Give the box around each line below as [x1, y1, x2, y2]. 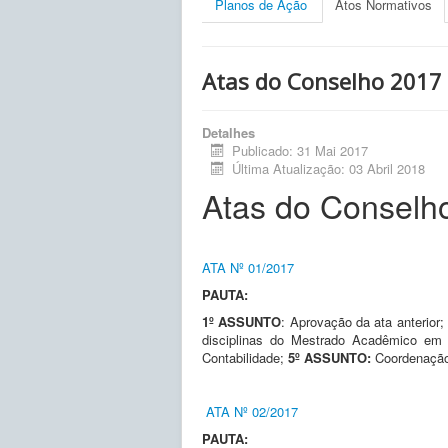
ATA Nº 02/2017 [206, 401, 298, 421]
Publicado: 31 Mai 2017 [232, 140, 369, 160]
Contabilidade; [202, 347, 288, 367]
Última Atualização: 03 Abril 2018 [232, 158, 426, 178]
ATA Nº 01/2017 [202, 257, 294, 277]
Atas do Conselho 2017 [202, 65, 442, 96]
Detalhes [202, 122, 255, 142]
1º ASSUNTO [202, 311, 282, 331]
